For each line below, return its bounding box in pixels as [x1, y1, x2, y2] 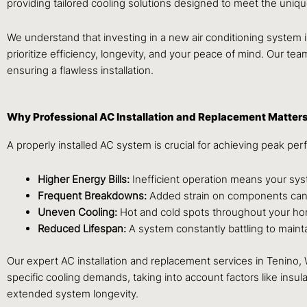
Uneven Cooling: [38, 206, 117, 219]
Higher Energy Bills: [38, 173, 130, 186]
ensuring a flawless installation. [7, 63, 153, 77]
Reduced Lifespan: [38, 222, 126, 236]
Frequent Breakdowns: [38, 189, 147, 203]
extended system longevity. [7, 286, 138, 300]
